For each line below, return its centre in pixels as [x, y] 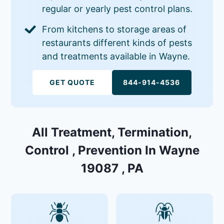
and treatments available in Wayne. [116, 56]
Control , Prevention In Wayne [112, 150]
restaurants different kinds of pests [117, 42]
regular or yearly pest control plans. [117, 8]
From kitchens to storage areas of [114, 29]
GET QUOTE [72, 82]
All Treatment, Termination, [112, 132]
